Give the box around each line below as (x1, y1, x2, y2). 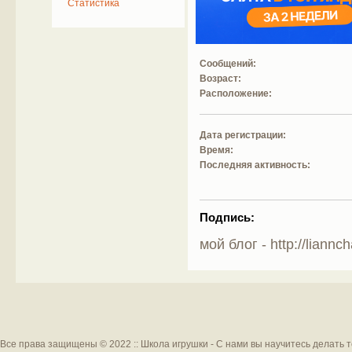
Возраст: (200, 72, 242, 84)
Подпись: (200, 211, 255, 225)
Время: (200, 144, 234, 156)
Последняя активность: (200, 159, 311, 170)
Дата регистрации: (200, 129, 287, 141)
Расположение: (200, 87, 273, 99)
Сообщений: (200, 57, 257, 69)
